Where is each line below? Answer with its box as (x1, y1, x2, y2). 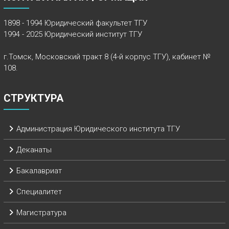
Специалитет (16, 187, 62, 196)
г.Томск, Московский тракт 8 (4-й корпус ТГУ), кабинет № (3, 52, 211, 61)
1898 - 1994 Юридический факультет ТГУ (3, 18, 147, 28)
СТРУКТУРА (3, 91, 63, 104)
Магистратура (16, 208, 66, 217)
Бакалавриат (16, 166, 62, 175)
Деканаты (16, 145, 52, 154)
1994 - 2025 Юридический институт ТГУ (3, 29, 142, 39)
